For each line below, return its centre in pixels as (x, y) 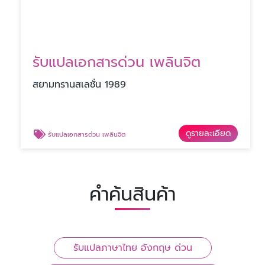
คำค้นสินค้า (132, 195)
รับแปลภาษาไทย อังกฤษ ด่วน (132, 248)
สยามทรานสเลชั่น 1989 (79, 85)
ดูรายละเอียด (208, 134)
